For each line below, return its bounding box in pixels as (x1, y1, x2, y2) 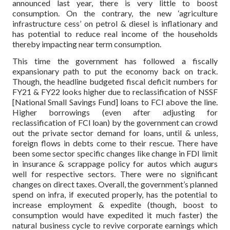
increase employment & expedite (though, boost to (12, 199, 218, 209)
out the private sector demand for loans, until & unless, (12, 127, 218, 138)
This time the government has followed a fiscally (12, 55, 218, 66)
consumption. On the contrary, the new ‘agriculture (12, 8, 218, 18)
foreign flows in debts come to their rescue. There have (12, 138, 218, 148)
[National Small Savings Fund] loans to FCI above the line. (12, 97, 218, 107)
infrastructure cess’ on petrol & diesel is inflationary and (12, 18, 218, 28)
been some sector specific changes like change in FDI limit (12, 148, 218, 158)
